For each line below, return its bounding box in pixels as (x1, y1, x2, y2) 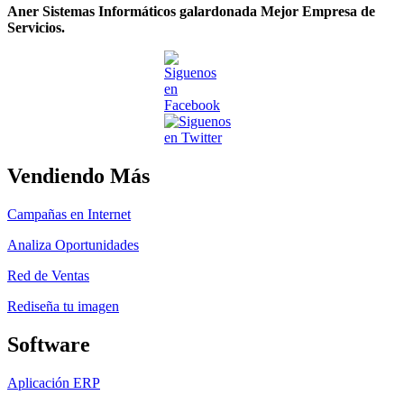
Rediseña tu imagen (7, 298, 119, 315)
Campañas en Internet (7, 207, 131, 223)
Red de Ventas (7, 268, 89, 284)
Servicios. (7, 20, 65, 36)
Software (7, 333, 90, 357)
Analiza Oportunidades (7, 237, 139, 253)
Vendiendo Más (7, 164, 150, 188)
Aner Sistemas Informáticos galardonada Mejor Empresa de (7, 4, 375, 20)
